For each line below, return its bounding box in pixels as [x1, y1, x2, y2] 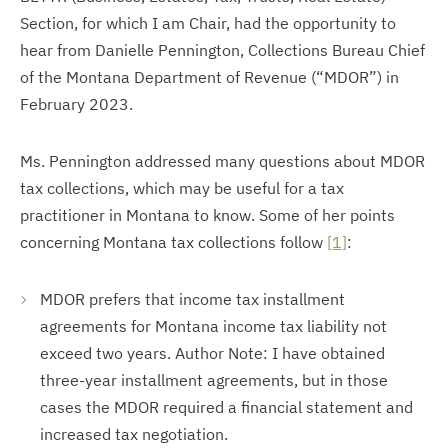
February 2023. [20, 94, 133, 114]
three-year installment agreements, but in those [40, 370, 388, 390]
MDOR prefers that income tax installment [40, 289, 345, 309]
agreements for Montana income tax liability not [40, 316, 387, 336]
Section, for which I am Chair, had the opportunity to [20, 13, 396, 33]
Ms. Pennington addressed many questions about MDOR [20, 151, 425, 171]
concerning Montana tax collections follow [20, 232, 327, 252]
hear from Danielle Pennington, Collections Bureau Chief [20, 40, 425, 60]
